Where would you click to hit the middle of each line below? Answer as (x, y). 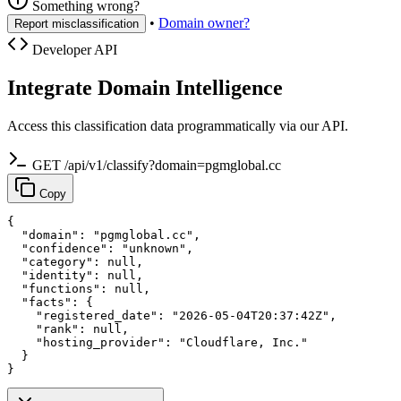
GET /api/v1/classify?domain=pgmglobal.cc (157, 165)
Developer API (73, 50)
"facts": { (50, 302)
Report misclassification (77, 24)
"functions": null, (79, 288)
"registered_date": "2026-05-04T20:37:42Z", (172, 315)
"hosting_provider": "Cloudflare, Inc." (158, 342)
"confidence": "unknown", (100, 248)
